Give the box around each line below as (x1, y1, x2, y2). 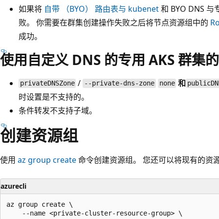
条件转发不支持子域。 (19, 105, 97, 116)
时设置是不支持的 (19, 91, 81, 102)
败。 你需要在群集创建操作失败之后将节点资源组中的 (19, 17, 210, 28)
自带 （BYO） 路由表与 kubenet (44, 3, 159, 14)
